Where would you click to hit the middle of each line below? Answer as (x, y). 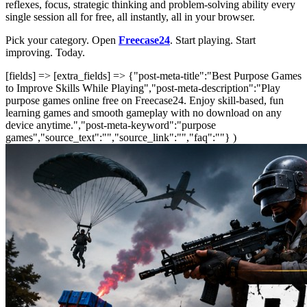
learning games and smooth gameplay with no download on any (144, 113)
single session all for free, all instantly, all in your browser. (130, 17)
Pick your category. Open (62, 40)
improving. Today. (45, 53)
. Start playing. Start (213, 40)
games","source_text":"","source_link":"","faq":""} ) (121, 138)
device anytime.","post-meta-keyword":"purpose (111, 125)
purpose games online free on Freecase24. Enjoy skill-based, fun (145, 101)
